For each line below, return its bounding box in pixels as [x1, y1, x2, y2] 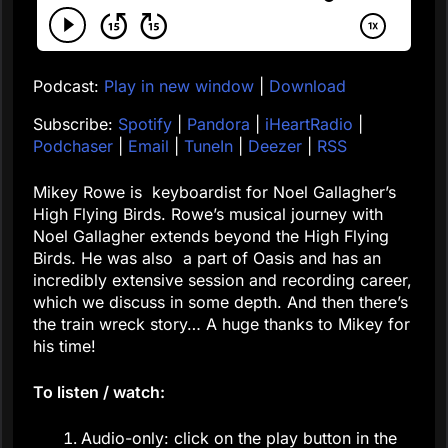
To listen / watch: [33, 382, 165, 403]
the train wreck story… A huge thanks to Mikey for [33, 314, 410, 335]
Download [269, 76, 346, 97]
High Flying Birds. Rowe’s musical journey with [33, 204, 383, 225]
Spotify [118, 114, 172, 135]
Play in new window [104, 76, 254, 97]
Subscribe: [33, 114, 118, 135]
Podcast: [33, 76, 104, 97]
